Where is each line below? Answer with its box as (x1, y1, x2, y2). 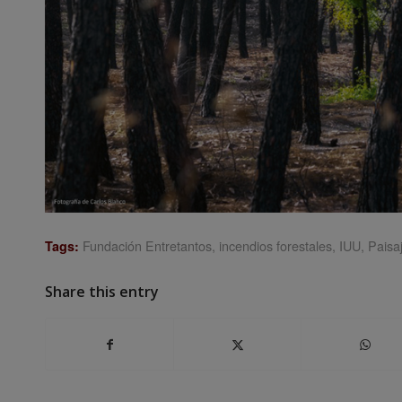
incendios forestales (219, 235, 332, 255)
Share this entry (45, 281, 159, 301)
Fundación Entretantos (83, 235, 212, 255)
